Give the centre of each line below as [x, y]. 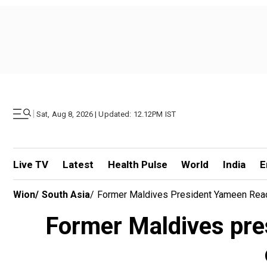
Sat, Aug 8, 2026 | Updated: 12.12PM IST [106, 114]
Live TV [31, 164]
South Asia [66, 195]
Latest [78, 164]
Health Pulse [137, 164]
